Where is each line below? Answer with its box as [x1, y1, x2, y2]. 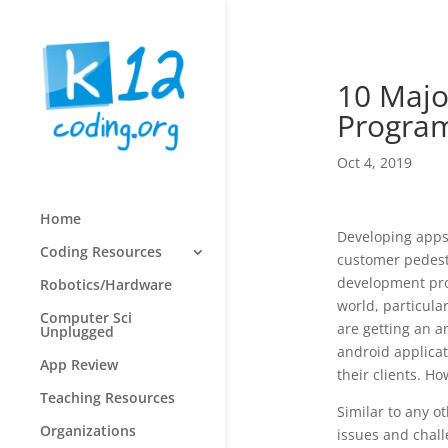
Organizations [40, 421, 136, 441]
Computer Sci [40, 308, 132, 328]
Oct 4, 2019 [336, 153, 412, 172]
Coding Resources [40, 242, 162, 262]
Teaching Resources [40, 388, 175, 408]
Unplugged [40, 322, 114, 342]
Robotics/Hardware [40, 275, 172, 295]
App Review [40, 355, 118, 375]
